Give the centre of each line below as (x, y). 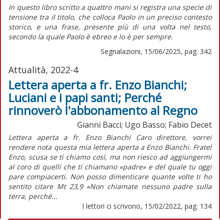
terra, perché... (33, 196)
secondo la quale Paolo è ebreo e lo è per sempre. (92, 36)
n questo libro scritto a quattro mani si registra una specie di (111, 7)
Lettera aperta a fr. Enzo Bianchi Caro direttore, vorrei (110, 137)
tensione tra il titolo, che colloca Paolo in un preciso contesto (110, 17)
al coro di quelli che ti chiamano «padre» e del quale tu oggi (110, 166)
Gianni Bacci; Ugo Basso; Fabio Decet (144, 124)
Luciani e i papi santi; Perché (85, 97)
